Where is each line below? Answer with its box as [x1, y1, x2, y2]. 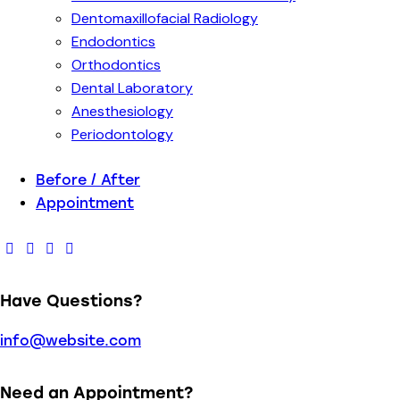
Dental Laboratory [71, 79, 193, 98]
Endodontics [71, 32, 155, 52]
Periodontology [71, 125, 173, 145]
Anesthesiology [71, 102, 173, 121]
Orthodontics [71, 55, 161, 75]
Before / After [36, 171, 140, 189]
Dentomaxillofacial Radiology [71, 9, 258, 29]
